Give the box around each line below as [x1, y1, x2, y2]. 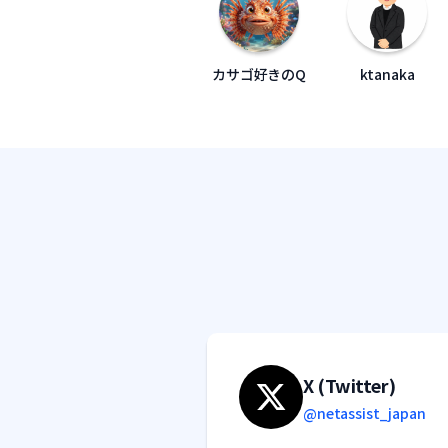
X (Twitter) [303, 372, 396, 398]
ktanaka [359, 64, 415, 84]
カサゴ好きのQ [212, 64, 306, 84]
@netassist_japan [303, 403, 426, 423]
